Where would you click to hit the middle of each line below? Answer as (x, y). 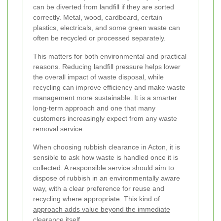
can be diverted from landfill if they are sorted (104, 7)
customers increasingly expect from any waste (105, 119)
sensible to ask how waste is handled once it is (106, 158)
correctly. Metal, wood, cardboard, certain (98, 18)
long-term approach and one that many (94, 108)
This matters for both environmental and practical (110, 56)
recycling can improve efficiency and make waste (109, 88)
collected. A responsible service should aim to (104, 168)
